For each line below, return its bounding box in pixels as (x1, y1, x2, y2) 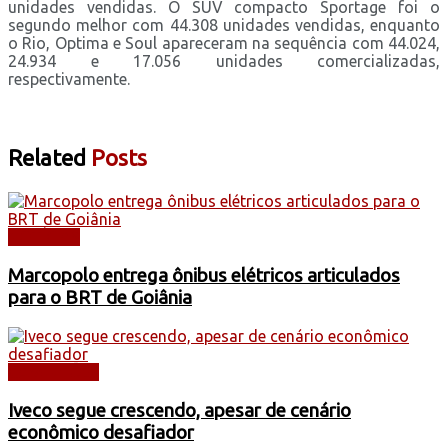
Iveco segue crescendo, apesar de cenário (8, 400, 351, 422)
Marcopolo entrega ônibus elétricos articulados (8, 264, 400, 286)
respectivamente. (8, 69, 130, 88)
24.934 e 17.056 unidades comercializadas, (8, 51, 440, 70)
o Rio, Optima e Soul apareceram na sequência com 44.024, (8, 33, 440, 52)
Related (8, 144, 86, 170)
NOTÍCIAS (8, 227, 80, 246)
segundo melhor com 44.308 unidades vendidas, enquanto (8, 15, 440, 34)
